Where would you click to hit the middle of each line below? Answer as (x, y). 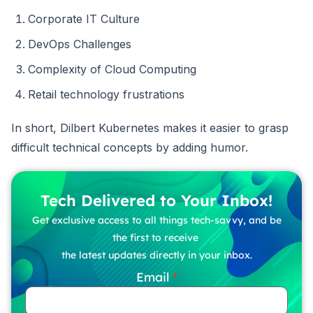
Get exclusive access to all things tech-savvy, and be (156, 220)
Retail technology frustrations (106, 94)
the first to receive (156, 237)
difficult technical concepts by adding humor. (130, 147)
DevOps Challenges (80, 44)
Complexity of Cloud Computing (112, 69)
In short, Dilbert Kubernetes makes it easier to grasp (150, 128)
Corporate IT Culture (84, 19)
